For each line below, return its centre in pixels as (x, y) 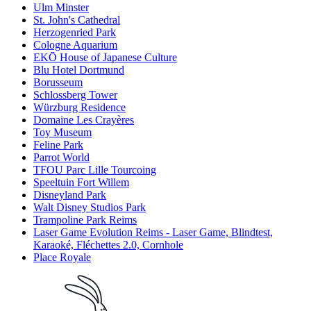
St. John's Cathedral (77, 20)
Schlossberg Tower (75, 95)
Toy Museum (62, 133)
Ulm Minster (61, 8)
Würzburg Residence (79, 108)
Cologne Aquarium (75, 45)
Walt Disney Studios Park (90, 208)
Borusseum (58, 83)
